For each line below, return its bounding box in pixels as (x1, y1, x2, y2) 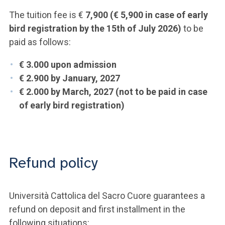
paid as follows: (9, 37, 71, 47)
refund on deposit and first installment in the (9, 204, 185, 214)
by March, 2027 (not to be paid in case (51, 86, 207, 97)
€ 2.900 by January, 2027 (19, 73, 120, 83)
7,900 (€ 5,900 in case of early (83, 10, 208, 20)
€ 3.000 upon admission (19, 59, 117, 70)
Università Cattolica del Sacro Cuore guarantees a (9, 190, 205, 201)
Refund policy (9, 153, 98, 172)
